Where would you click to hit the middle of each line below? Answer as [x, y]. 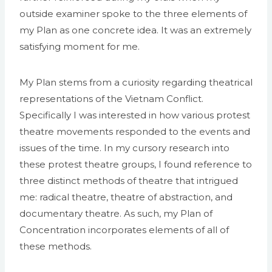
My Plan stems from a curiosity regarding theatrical [136, 82]
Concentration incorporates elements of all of [124, 229]
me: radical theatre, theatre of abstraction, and [126, 197]
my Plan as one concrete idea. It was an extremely [135, 30]
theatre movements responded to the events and [135, 131]
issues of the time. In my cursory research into [124, 148]
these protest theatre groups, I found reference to [136, 164]
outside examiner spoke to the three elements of [133, 13]
